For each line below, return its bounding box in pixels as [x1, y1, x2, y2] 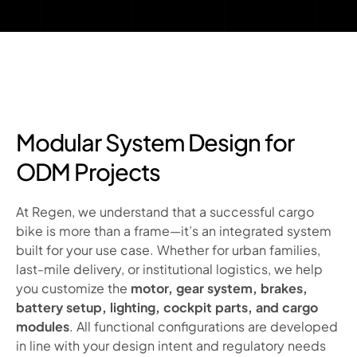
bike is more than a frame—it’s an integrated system [16, 222, 331, 239]
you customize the [16, 280, 131, 296]
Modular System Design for [16, 127, 294, 156]
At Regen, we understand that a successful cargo [16, 203, 314, 220]
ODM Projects [16, 157, 160, 186]
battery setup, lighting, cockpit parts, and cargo [16, 299, 318, 316]
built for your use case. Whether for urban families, [16, 241, 320, 258]
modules [16, 318, 69, 335]
